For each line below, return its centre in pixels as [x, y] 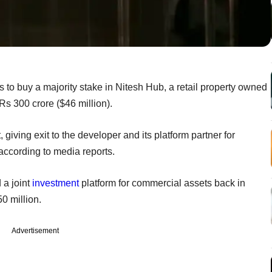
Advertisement [35, 230]
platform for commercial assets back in [162, 183]
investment [56, 183]
